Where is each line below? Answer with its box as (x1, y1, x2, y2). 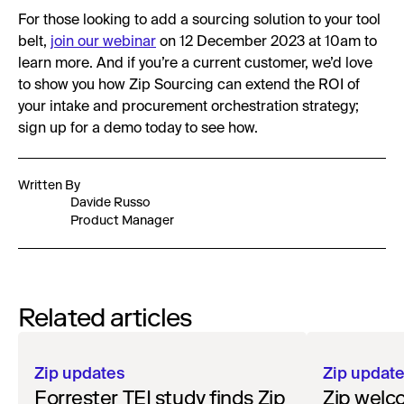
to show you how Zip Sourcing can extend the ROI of (18, 78, 360, 94)
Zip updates (34, 366, 124, 383)
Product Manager (70, 213, 174, 229)
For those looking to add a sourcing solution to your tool (18, 14, 381, 29)
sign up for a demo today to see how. (18, 122, 262, 137)
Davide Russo (70, 195, 151, 211)
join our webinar (50, 35, 156, 50)
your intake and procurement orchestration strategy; (18, 100, 359, 115)
